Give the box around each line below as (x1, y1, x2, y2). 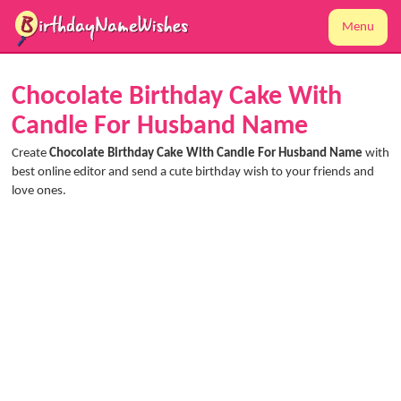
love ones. (12, 184, 66, 198)
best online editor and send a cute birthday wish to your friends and (12, 166, 374, 179)
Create (12, 147, 49, 160)
